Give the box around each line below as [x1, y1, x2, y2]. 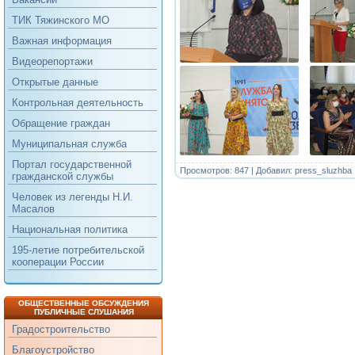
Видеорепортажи [12, 55, 93, 67]
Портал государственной [12, 158, 132, 170]
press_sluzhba [295, 165, 352, 175]
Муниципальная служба [12, 138, 127, 150]
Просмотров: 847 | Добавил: [180, 165, 295, 175]
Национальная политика [12, 223, 128, 235]
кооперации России [12, 256, 104, 268]
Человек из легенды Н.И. [12, 191, 133, 203]
